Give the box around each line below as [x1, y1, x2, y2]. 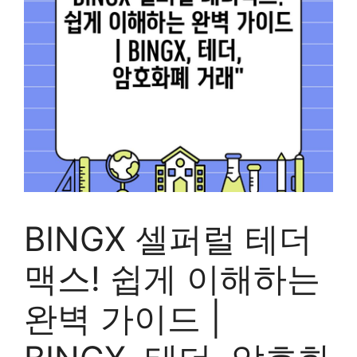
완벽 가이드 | [24, 298, 222, 339]
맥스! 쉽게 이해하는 [24, 258, 320, 299]
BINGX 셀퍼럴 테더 [24, 218, 312, 259]
